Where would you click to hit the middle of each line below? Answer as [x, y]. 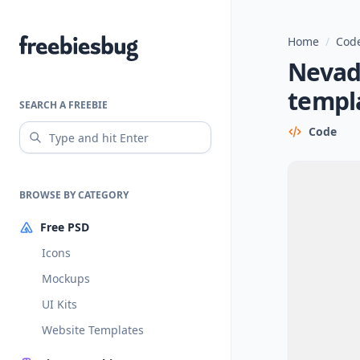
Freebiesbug [56, 45]
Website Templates [93, 330]
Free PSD [65, 227]
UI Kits [59, 304]
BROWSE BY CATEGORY [74, 195]
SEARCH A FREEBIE [63, 105]
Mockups [66, 278]
